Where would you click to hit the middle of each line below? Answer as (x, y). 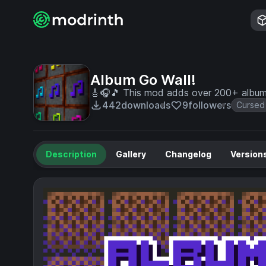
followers (210, 105)
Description (71, 154)
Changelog (188, 154)
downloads (146, 105)
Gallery (131, 154)
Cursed (251, 105)
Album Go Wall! (143, 80)
